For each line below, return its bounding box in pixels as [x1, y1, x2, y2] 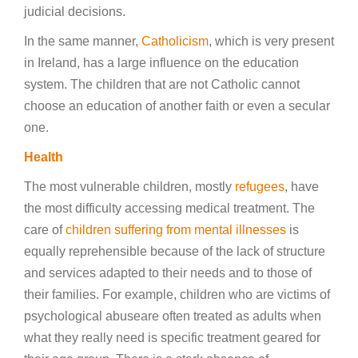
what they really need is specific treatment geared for [24, 331, 320, 344]
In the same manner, [24, 34, 138, 48]
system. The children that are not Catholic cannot [24, 78, 300, 91]
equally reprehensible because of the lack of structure [24, 245, 325, 258]
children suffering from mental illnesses [66, 223, 289, 237]
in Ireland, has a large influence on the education [24, 56, 299, 70]
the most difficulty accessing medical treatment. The [24, 201, 315, 215]
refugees [235, 180, 284, 193]
